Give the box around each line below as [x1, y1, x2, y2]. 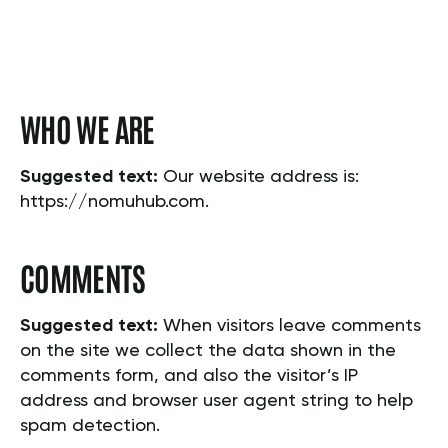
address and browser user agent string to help [20, 392, 413, 411]
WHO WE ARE [20, 107, 155, 149]
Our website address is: [163, 168, 359, 187]
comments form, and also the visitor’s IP [20, 367, 358, 386]
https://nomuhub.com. [20, 193, 209, 212]
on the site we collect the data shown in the [20, 342, 396, 361]
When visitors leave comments [163, 317, 421, 336]
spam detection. [20, 417, 160, 436]
